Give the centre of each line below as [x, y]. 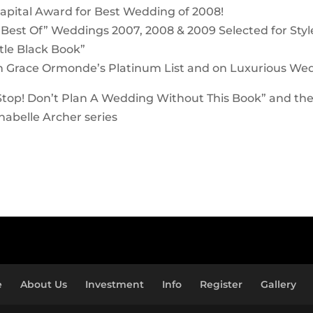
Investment [115, 285]
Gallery [278, 285]
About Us [44, 285]
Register [221, 285]
